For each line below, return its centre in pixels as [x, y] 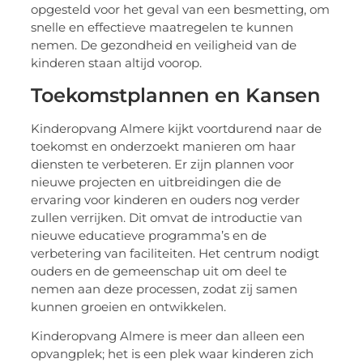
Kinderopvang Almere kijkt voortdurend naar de [177, 128]
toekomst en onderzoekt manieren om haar [164, 146]
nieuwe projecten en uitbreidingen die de [156, 181]
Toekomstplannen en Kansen [176, 95]
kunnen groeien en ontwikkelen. [129, 306]
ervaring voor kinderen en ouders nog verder [166, 199]
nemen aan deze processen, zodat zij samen [164, 288]
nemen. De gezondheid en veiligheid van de [164, 45]
